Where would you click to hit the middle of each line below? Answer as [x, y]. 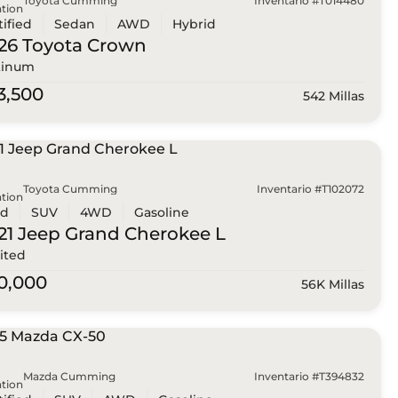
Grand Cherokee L [143, 233]
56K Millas [332, 284]
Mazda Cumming [69, 377]
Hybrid [194, 24]
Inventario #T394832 [309, 377]
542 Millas [333, 96]
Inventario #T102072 [310, 188]
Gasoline [161, 212]
